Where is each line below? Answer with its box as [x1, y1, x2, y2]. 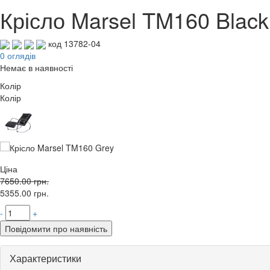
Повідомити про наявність [5, 222, 107, 234]
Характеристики [10, 251, 81, 265]
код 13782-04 [48, 37, 101, 49]
